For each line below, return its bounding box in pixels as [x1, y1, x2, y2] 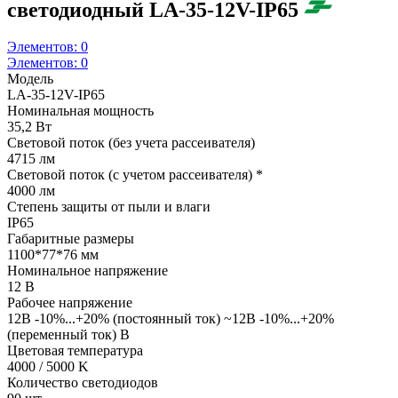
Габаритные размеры [7, 231, 134, 247]
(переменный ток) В [7, 327, 130, 343]
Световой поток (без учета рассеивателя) [7, 135, 255, 151]
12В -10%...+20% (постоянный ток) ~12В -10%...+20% [7, 311, 334, 327]
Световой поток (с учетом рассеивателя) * [7, 167, 263, 183]
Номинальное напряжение [7, 263, 168, 279]
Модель [7, 71, 53, 87]
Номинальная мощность [7, 103, 154, 119]
